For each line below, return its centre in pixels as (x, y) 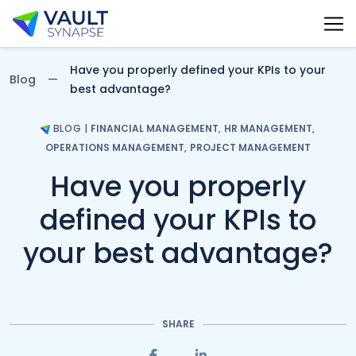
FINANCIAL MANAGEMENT (154, 128)
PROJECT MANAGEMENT (251, 147)
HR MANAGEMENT (269, 128)
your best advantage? (178, 253)
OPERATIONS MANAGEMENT (114, 147)
